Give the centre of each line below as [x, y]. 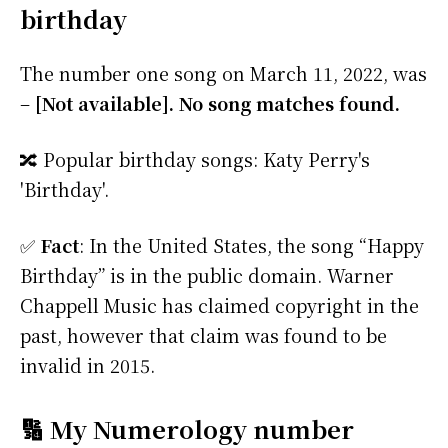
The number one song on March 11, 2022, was [223, 73]
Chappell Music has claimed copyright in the [219, 305]
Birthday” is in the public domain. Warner [207, 275]
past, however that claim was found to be [203, 335]
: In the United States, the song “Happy [251, 245]
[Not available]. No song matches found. [217, 103]
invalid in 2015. [87, 365]
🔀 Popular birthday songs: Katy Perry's [195, 159]
